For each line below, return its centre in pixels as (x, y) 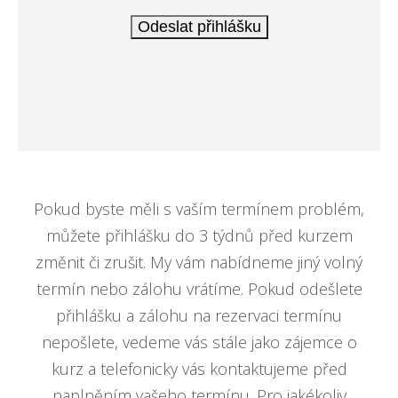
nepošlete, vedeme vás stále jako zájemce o (199, 342)
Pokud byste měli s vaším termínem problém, (199, 208)
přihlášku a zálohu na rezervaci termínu (199, 315)
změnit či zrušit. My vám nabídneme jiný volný (199, 262)
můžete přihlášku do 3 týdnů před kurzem (199, 235)
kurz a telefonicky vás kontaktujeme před (199, 368)
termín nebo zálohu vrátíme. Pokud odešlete (199, 288)
